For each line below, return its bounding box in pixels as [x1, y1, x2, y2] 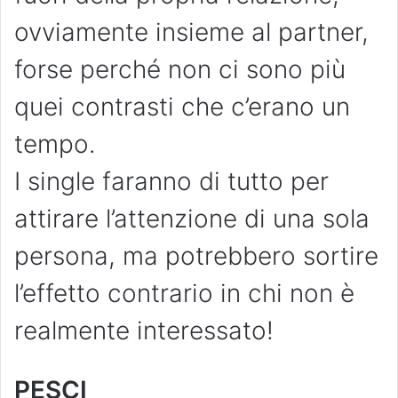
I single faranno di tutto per [14, 166, 329, 197]
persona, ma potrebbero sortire [14, 241, 378, 272]
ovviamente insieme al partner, [14, 17, 369, 48]
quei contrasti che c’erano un [14, 92, 350, 123]
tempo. [14, 129, 96, 160]
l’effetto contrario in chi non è [14, 278, 354, 309]
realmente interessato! [14, 315, 274, 346]
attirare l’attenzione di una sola [14, 203, 370, 235]
